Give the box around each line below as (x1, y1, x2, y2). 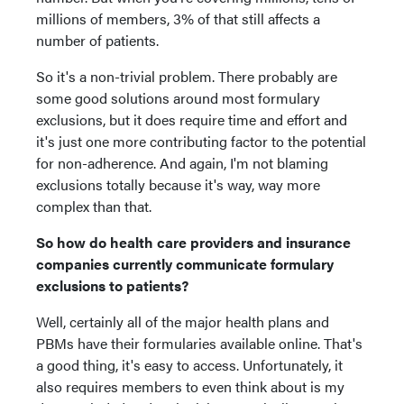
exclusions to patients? (36, 274, 192, 296)
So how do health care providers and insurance (36, 231, 351, 252)
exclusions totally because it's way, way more (36, 173, 320, 195)
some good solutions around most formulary (36, 87, 320, 108)
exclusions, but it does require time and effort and (36, 108, 347, 130)
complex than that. (36, 195, 151, 216)
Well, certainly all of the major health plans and (36, 310, 329, 332)
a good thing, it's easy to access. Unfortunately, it (36, 353, 343, 375)
